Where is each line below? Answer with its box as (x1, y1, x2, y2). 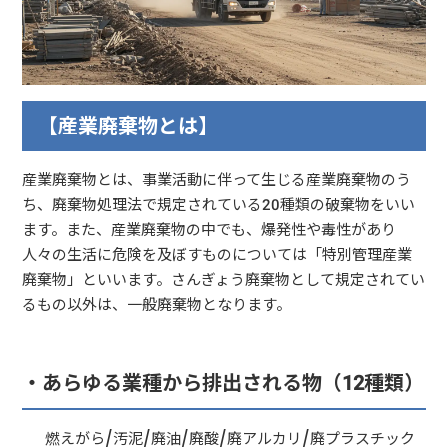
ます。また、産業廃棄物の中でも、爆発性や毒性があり (22, 218, 397, 240)
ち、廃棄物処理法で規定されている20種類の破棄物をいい (22, 193, 416, 215)
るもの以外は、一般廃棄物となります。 (22, 293, 292, 315)
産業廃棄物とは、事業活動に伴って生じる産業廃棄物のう (22, 168, 412, 190)
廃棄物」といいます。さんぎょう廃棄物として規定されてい (22, 268, 426, 290)
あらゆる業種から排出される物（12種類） (42, 368, 425, 397)
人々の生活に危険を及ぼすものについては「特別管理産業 (22, 243, 413, 265)
